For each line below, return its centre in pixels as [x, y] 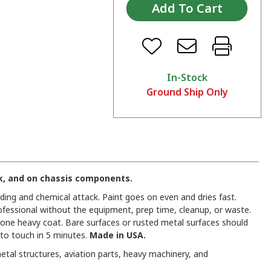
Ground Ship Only [187, 92]
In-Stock [187, 77]
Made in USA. [118, 235]
